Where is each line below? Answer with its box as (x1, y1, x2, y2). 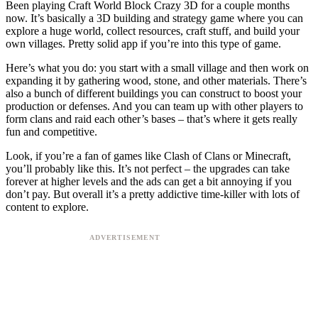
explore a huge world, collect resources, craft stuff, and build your (6, 24, 300, 37)
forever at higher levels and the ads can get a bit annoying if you (6, 175, 292, 187)
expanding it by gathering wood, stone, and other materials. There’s (6, 74, 307, 87)
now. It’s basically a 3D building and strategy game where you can (6, 11, 303, 24)
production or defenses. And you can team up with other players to (6, 99, 303, 112)
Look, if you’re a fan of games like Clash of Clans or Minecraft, (6, 149, 291, 162)
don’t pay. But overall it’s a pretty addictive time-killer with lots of (6, 187, 300, 200)
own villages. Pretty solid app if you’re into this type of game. (6, 37, 281, 50)
